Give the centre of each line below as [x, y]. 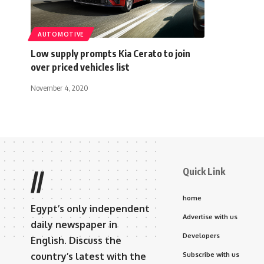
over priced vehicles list [80, 67]
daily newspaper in [74, 224]
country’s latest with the [88, 256]
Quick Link [204, 171]
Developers [201, 235]
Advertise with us [210, 217]
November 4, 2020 [60, 88]
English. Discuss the [76, 240]
